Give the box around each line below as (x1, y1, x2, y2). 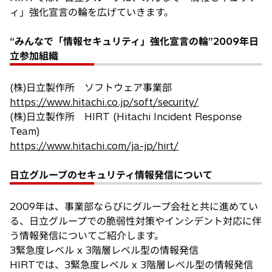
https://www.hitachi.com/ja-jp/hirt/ (10, 139, 178, 152)
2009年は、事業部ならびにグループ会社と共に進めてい (10, 200, 258, 212)
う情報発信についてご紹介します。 (10, 229, 164, 242)
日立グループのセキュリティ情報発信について (10, 168, 212, 181)
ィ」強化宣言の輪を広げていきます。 (10, 5, 174, 18)
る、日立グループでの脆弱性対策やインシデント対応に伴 (10, 214, 262, 227)
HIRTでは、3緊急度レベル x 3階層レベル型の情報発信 (10, 258, 253, 271)
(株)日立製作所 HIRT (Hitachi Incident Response (10, 110, 242, 123)
